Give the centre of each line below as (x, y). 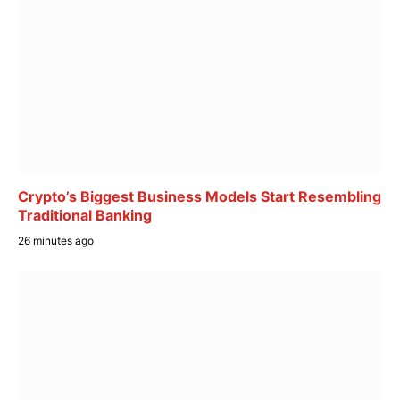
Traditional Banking (85, 215)
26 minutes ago (56, 240)
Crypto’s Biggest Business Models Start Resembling (200, 196)
